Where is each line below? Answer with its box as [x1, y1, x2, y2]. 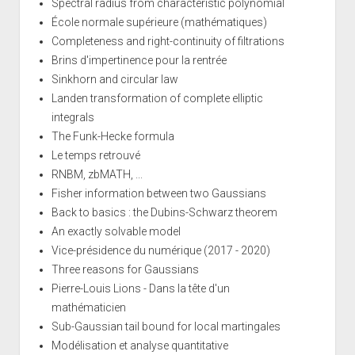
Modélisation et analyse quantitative [51, 338, 228, 352]
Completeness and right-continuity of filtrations [51, 34, 284, 48]
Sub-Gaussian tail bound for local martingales [51, 319, 281, 333]
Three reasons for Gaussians [51, 262, 199, 276]
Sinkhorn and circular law [51, 72, 178, 86]
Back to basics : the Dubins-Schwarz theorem [51, 205, 277, 219]
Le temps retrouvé [51, 148, 140, 162]
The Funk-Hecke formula [51, 129, 174, 143]
